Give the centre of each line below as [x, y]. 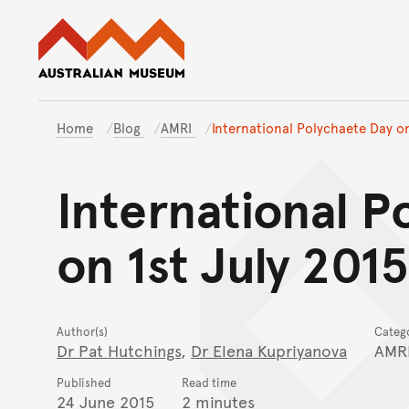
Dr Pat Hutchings [119, 351]
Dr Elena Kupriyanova [269, 351]
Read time [209, 383]
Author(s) [82, 332]
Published [84, 383]
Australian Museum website [285, 27]
